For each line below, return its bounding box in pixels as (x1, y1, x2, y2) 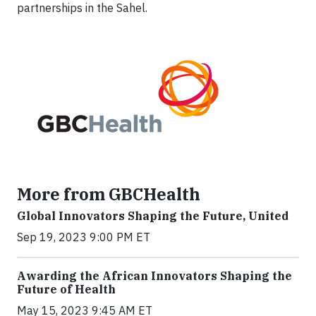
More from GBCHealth (17, 183, 200, 205)
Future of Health (17, 282, 116, 297)
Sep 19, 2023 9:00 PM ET (17, 230, 150, 245)
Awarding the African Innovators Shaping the (17, 269, 292, 284)
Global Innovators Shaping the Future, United (17, 209, 288, 224)
